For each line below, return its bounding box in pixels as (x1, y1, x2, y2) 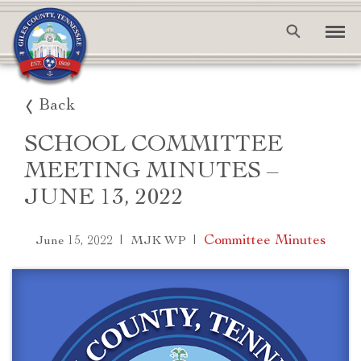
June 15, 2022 (35, 235, 113, 248)
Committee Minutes (203, 234, 326, 248)
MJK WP (130, 235, 186, 248)
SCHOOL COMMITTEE (24, 134, 283, 157)
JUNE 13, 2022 (24, 187, 184, 210)
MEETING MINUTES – (24, 160, 279, 184)
